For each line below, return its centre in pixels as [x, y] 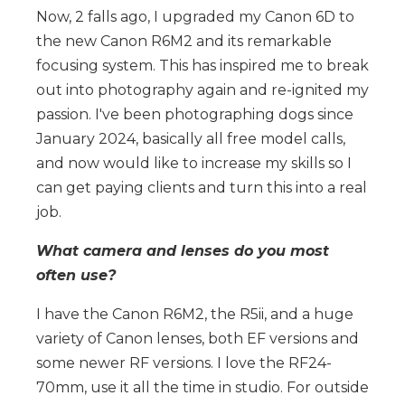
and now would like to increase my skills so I [194, 163]
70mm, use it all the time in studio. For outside [202, 387]
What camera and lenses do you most [183, 250]
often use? [76, 275]
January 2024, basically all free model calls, [191, 138]
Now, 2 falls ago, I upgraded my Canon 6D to [195, 16]
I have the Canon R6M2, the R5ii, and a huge [195, 314]
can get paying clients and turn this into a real [202, 187]
